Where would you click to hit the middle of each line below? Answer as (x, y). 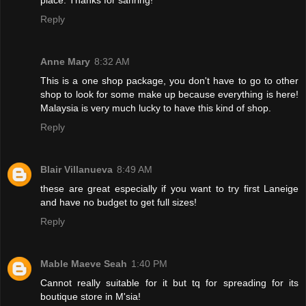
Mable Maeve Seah (84, 263)
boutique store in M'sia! (91, 296)
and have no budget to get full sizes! (119, 202)
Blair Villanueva (76, 169)
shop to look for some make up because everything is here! (169, 94)
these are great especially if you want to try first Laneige (169, 188)
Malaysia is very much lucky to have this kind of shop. (156, 108)
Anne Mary (65, 61)
